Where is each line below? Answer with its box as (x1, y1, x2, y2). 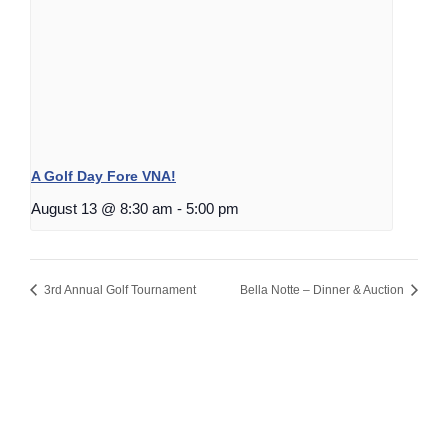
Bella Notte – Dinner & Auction (240, 283, 407, 298)
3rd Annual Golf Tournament (41, 283, 196, 298)
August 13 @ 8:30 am (31, 199, 173, 217)
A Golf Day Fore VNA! (31, 167, 176, 184)
